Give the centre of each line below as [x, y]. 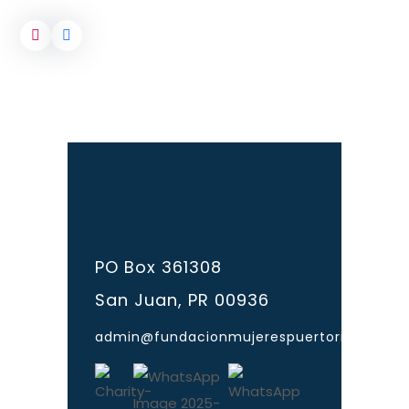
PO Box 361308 [158, 267]
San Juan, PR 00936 [182, 299]
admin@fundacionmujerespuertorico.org [242, 336]
